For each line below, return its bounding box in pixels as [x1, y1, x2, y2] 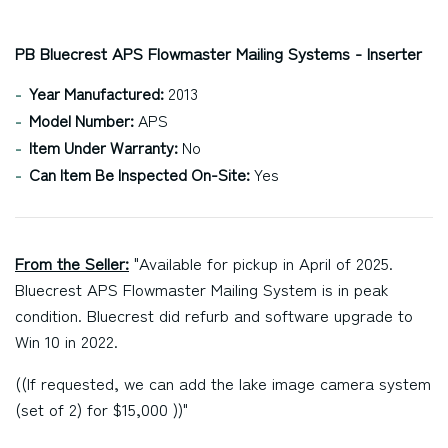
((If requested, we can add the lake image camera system [15, 371, 431, 395]
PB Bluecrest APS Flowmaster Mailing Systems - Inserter [15, 41, 422, 65]
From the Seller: [15, 251, 129, 275]
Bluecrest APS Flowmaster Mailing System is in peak [15, 277, 389, 301]
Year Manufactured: [29, 81, 164, 105]
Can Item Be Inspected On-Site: [29, 162, 250, 186]
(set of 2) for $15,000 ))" [15, 397, 188, 421]
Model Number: [29, 108, 134, 132]
